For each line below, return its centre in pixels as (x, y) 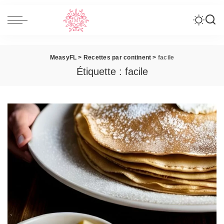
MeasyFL (63, 57)
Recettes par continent (117, 57)
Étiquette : (100, 71)
